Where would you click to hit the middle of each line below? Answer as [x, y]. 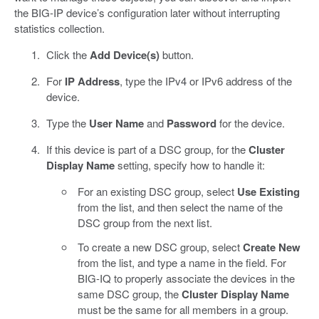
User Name [116, 123]
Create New [272, 247]
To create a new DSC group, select [160, 246]
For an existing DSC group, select [157, 191]
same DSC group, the [130, 293]
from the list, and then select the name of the [180, 206]
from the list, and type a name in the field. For [182, 262]
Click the [68, 54]
